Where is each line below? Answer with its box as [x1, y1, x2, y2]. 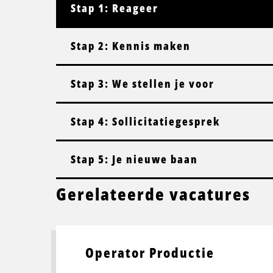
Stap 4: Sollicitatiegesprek [71, 113, 220, 129]
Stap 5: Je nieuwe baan [71, 151, 198, 166]
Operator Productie [85, 243, 214, 262]
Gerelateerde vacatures [56, 182, 250, 205]
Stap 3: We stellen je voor [71, 76, 214, 91]
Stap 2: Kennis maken [71, 38, 191, 53]
